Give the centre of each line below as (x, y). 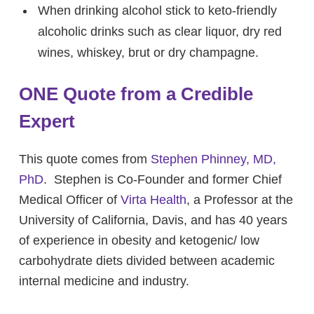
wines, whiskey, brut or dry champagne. (148, 53)
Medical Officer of (70, 200)
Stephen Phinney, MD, (213, 159)
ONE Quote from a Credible (136, 94)
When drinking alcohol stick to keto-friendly (157, 11)
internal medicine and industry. (104, 281)
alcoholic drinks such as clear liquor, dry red (159, 32)
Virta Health (153, 200)
